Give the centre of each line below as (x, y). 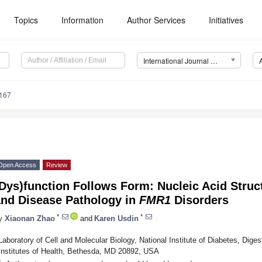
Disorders (200, 200)
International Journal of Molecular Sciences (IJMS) (214, 61)
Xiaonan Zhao (30, 218)
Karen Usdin (116, 218)
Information (83, 20)
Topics (26, 20)
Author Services (156, 20)
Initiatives (226, 20)
